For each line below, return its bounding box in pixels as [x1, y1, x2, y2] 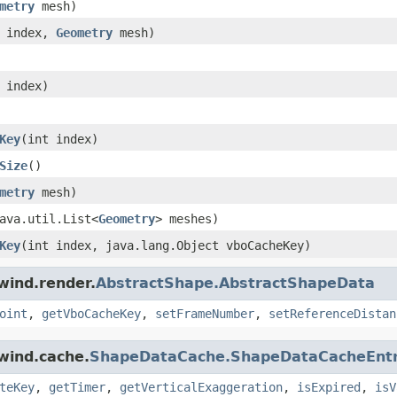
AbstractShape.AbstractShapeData [96, 274, 375, 292]
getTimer [49, 379, 105, 394]
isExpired [297, 379, 361, 394]
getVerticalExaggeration [120, 379, 283, 394]
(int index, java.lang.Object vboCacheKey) [20, 237, 311, 253]
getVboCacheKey [42, 306, 141, 321]
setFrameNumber [155, 306, 254, 321]
